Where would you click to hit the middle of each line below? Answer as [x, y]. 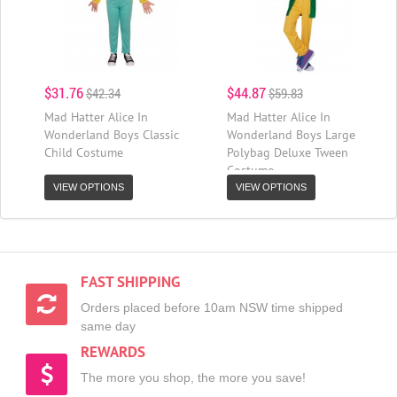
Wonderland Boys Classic [112, 135]
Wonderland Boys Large [291, 135]
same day [108, 327]
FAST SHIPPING [130, 282]
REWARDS [113, 352]
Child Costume [84, 153]
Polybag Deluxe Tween [287, 153]
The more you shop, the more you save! [193, 378]
